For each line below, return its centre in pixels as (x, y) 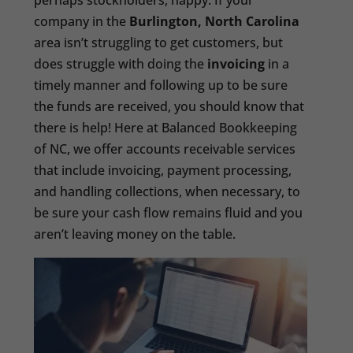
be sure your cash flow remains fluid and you (169, 213)
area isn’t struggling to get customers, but (159, 43)
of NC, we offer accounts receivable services (165, 149)
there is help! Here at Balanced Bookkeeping (166, 128)
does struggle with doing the (121, 64)
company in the (82, 22)
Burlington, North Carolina (215, 22)
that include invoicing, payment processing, (163, 171)
